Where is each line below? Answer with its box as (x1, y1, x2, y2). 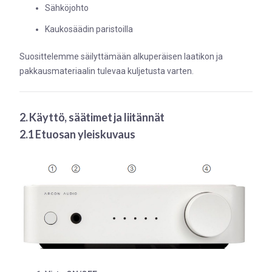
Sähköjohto (45, 3, 89, 13)
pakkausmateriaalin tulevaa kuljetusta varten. (19, 66, 194, 76)
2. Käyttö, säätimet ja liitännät (19, 110, 165, 124)
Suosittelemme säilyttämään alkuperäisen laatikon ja (19, 51, 223, 61)
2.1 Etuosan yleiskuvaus (19, 127, 135, 141)
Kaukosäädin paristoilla (45, 24, 133, 34)
